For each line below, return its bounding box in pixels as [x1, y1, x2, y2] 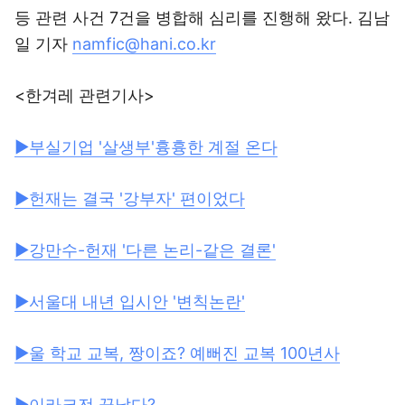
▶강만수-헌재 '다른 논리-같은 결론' [14, 240, 276, 259]
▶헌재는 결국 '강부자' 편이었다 [14, 189, 245, 208]
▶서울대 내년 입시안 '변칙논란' [14, 292, 245, 311]
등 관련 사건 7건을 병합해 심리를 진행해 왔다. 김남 [14, 8, 390, 27]
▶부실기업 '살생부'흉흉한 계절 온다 [14, 137, 278, 156]
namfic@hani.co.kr [72, 34, 216, 53]
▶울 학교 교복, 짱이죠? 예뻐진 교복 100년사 [14, 344, 340, 363]
